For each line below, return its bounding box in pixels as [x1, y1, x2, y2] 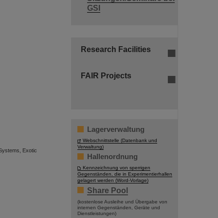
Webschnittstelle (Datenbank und [83, 138, 157, 144]
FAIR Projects [81, 72, 131, 80]
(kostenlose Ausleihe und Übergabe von [77, 199, 167, 205]
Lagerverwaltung [87, 125, 145, 134]
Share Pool [87, 186, 128, 195]
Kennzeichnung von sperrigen [83, 165, 150, 171]
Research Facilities [81, 45, 151, 54]
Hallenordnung [87, 152, 138, 161]
